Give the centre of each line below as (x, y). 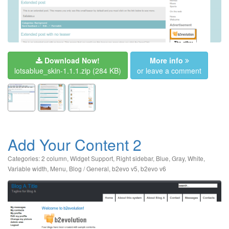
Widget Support (91, 158)
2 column (54, 158)
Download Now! (72, 60)
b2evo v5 (125, 168)
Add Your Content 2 (75, 144)
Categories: (25, 158)
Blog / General (89, 168)
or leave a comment (169, 70)
